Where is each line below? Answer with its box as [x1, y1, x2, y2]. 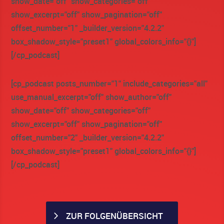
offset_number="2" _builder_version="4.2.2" [11, 131, 164, 143]
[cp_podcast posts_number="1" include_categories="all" [11, 77, 208, 89]
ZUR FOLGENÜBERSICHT [66, 209, 163, 221]
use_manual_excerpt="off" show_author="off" [11, 91, 172, 102]
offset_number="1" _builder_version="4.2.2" [11, 22, 164, 33]
